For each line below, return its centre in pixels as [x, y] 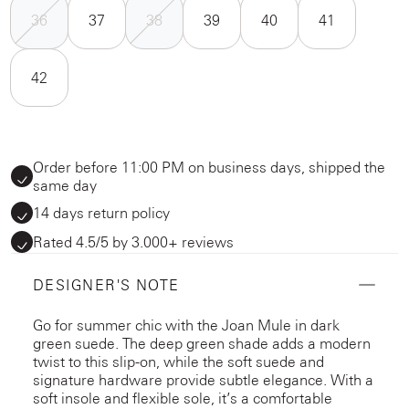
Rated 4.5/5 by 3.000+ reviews [133, 241]
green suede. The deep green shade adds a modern [202, 343]
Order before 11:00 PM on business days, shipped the [209, 167]
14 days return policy [101, 212]
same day [65, 185]
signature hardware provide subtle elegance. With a [203, 379]
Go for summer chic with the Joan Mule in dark [186, 325]
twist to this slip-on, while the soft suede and [178, 361]
